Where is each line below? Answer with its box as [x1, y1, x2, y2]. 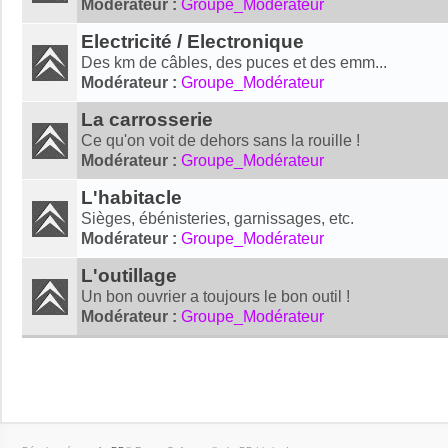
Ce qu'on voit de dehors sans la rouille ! [81, 131, 360, 149]
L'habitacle [81, 186, 182, 208]
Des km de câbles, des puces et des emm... [81, 53, 387, 71]
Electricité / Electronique [81, 30, 304, 52]
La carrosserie [81, 108, 213, 130]
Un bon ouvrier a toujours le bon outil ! [81, 287, 350, 305]
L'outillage [81, 264, 177, 286]
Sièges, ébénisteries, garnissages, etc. [81, 209, 354, 227]
